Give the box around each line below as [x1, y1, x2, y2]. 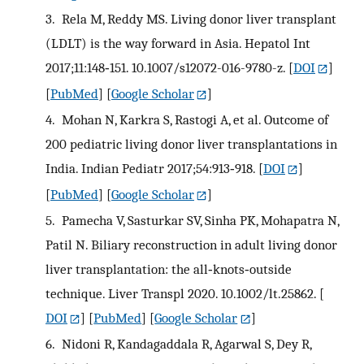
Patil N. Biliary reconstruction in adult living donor [45, 236, 337, 253]
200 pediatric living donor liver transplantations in [45, 136, 337, 153]
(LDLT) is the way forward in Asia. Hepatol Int [45, 35, 310, 52]
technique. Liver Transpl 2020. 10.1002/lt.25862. [45, 284, 316, 301]
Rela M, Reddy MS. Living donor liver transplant [58, 11, 336, 28]
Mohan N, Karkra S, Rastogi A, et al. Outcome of [58, 111, 328, 128]
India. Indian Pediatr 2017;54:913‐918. [45, 160, 255, 177]
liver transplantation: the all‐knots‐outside [45, 260, 292, 277]
